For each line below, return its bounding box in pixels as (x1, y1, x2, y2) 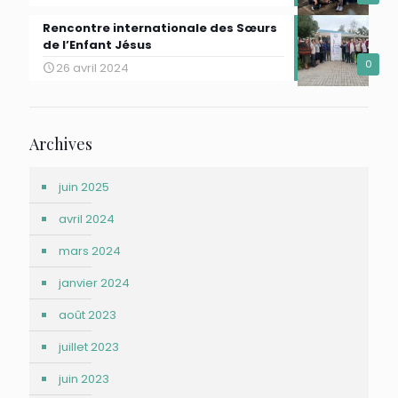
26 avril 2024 (56, 59, 129, 76)
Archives (29, 132, 92, 155)
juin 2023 (59, 370, 109, 387)
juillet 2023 (59, 338, 119, 355)
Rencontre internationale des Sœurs (43, 19, 277, 36)
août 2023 (59, 306, 116, 323)
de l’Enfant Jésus (43, 36, 152, 53)
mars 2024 (59, 242, 121, 259)
